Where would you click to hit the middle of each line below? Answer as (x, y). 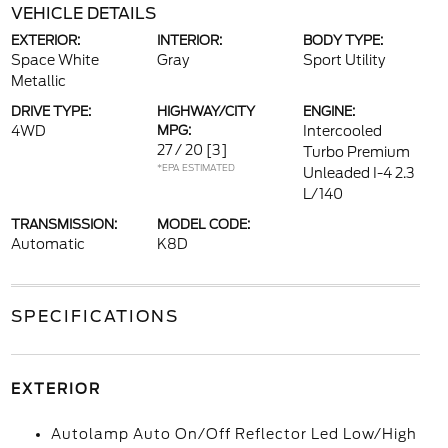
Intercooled (343, 131)
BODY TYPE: (343, 40)
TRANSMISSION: (63, 224)
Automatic (47, 244)
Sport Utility (344, 60)
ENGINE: (329, 111)
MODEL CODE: (203, 224)
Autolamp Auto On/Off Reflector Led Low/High (233, 434)
